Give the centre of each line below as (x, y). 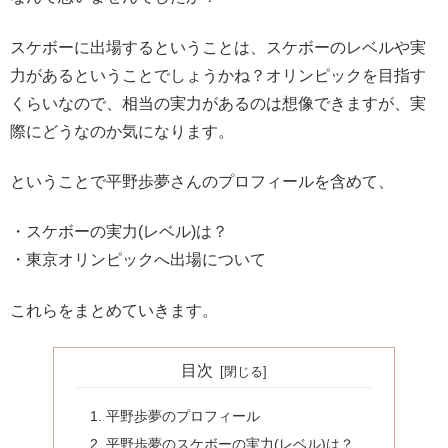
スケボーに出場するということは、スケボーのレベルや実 (218, 47)
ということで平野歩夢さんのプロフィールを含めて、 (202, 181)
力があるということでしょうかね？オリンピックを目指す (218, 75)
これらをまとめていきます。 (114, 310)
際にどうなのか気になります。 (122, 131)
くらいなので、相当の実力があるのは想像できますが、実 (218, 103)
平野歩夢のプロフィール (182, 415)
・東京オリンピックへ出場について (138, 260)
